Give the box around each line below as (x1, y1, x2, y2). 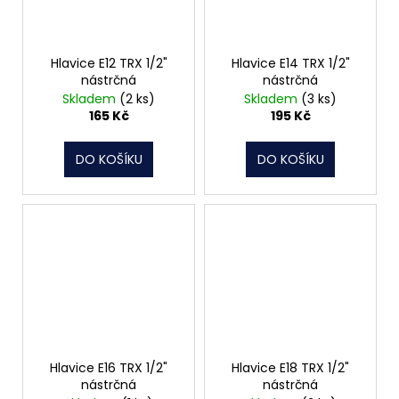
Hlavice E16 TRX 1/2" (50, 358, 167, 377)
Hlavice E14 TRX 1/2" (231, 54, 350, 73)
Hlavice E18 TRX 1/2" (232, 358, 349, 377)
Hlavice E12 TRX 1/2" (50, 54, 167, 73)
